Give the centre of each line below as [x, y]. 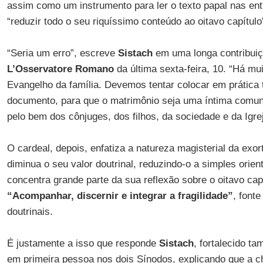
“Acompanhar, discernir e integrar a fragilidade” [120, 196]
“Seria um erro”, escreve [62, 53]
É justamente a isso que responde [83, 243]
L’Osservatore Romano [60, 69]
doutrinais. [30, 212]
